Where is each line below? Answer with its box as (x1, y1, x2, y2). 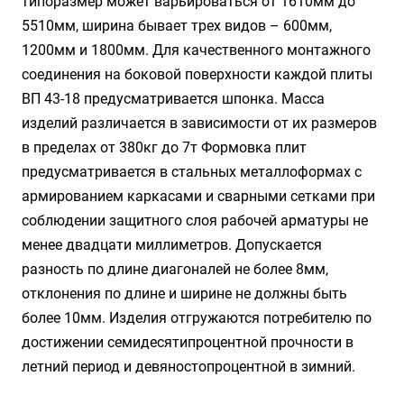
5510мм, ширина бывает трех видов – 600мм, (22, 17, 332, 34)
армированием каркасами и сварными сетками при (22, 188, 375, 205)
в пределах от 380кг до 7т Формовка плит (22, 139, 307, 156)
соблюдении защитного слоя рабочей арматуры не (22, 212, 368, 229)
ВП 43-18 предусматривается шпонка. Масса (22, 90, 325, 107)
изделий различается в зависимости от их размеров (22, 115, 377, 132)
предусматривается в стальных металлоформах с (22, 163, 362, 180)
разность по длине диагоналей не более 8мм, (22, 261, 328, 278)
